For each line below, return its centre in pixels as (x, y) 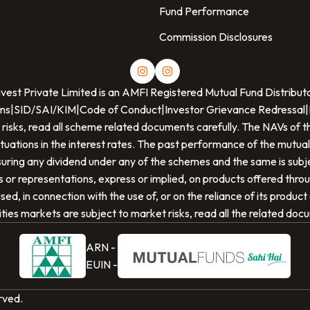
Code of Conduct (120, 110)
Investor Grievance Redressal (235, 110)
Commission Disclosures (216, 37)
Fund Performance (204, 11)
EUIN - (102, 265)
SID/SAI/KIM (45, 110)
